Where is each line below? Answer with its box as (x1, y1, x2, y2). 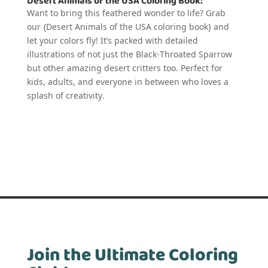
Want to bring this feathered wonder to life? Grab (26, 7, 226, 19)
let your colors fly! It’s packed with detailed (26, 35, 198, 46)
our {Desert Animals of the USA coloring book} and (26, 21, 229, 32)
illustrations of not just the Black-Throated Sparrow (26, 48, 232, 60)
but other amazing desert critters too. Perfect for (26, 62, 223, 74)
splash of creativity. (26, 90, 105, 101)
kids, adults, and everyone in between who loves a (26, 76, 229, 87)
